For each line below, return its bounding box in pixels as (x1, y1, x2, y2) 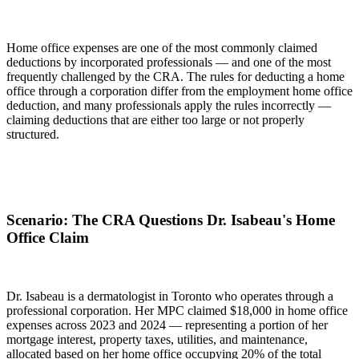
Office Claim (6, 229, 89, 247)
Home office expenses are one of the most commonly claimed (6, 41, 317, 55)
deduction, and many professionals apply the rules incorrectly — (6, 99, 331, 113)
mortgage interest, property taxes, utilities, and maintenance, (6, 332, 308, 346)
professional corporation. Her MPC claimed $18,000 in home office (6, 303, 348, 317)
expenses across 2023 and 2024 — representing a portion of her (6, 317, 328, 332)
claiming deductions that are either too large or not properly (6, 113, 305, 127)
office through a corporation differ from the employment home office (6, 84, 353, 99)
